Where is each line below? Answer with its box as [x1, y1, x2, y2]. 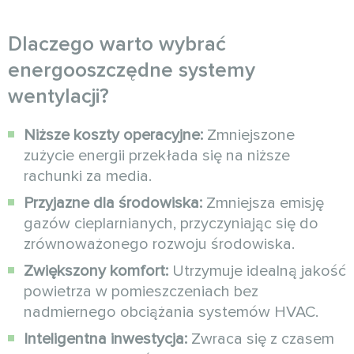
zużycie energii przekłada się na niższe [24, 146, 290, 166]
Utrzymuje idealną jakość [168, 262, 346, 281]
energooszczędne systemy [8, 58, 255, 84]
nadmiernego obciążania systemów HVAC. [24, 303, 318, 322]
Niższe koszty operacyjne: [24, 126, 203, 145]
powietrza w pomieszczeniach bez [24, 282, 258, 302]
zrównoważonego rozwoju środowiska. [24, 235, 295, 254]
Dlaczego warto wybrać [8, 32, 226, 58]
